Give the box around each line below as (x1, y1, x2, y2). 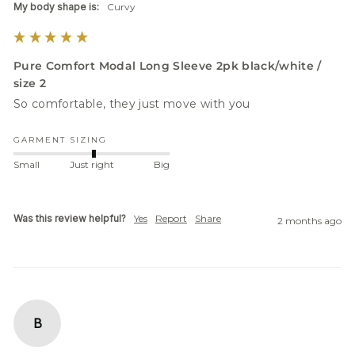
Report (155, 212, 187, 225)
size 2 (13, 76, 47, 91)
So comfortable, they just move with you (13, 97, 250, 112)
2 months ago (277, 215, 342, 227)
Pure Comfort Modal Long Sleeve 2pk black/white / (13, 59, 322, 74)
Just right (69, 158, 114, 170)
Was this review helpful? (13, 212, 126, 225)
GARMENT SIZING (13, 135, 107, 146)
